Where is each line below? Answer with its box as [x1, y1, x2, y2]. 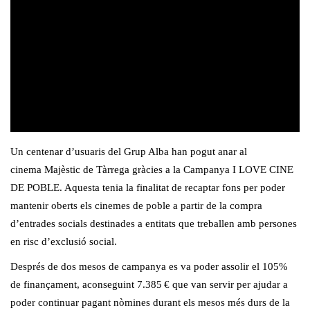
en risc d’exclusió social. [10, 236, 117, 248]
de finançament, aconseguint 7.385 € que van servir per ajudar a [10, 279, 288, 291]
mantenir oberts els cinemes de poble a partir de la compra [10, 200, 262, 212]
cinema [10, 164, 44, 176]
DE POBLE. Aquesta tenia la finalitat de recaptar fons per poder [10, 182, 285, 194]
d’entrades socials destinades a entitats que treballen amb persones [10, 218, 297, 230]
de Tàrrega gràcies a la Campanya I [80, 164, 239, 176]
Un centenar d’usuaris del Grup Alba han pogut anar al [10, 146, 247, 158]
